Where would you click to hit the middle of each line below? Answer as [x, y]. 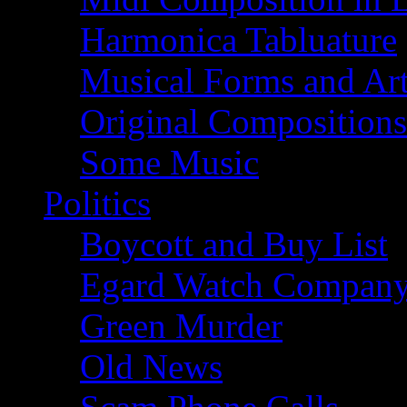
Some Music [169, 162]
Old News [151, 367]
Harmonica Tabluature [238, 40]
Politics [97, 203]
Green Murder [181, 326]
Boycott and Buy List [234, 244]
